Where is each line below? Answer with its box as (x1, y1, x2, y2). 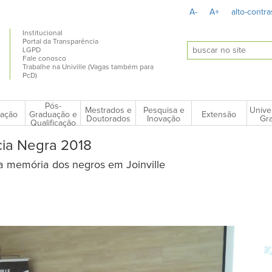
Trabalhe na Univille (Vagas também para (22, 64, 154, 72)
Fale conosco (22, 55, 67, 63)
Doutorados (86, 114, 131, 123)
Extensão (202, 110, 237, 119)
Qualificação (30, 119, 76, 128)
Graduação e (29, 110, 77, 120)
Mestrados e (84, 106, 132, 115)
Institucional (22, 30, 63, 38)
